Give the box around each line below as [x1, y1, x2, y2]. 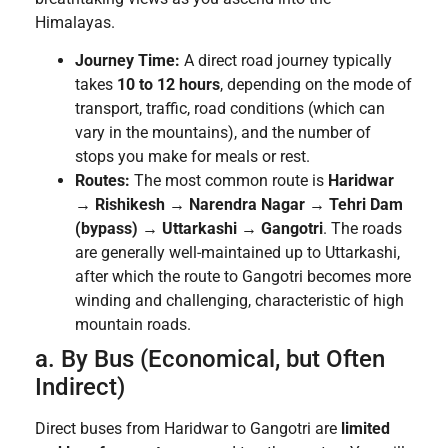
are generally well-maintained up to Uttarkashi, [75, 243, 400, 263]
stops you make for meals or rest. [75, 147, 310, 167]
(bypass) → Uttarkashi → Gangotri [75, 219, 323, 239]
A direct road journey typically [180, 51, 392, 71]
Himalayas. [35, 13, 115, 33]
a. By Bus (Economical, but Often [35, 345, 385, 374]
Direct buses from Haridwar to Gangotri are [35, 419, 341, 439]
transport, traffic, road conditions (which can [75, 99, 385, 119]
